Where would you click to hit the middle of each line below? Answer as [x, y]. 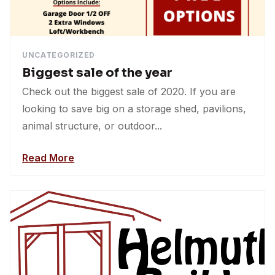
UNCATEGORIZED [59, 55]
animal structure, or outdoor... [92, 126]
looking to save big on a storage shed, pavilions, [134, 108]
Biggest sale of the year [98, 72]
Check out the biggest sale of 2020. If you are [129, 91]
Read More [48, 157]
